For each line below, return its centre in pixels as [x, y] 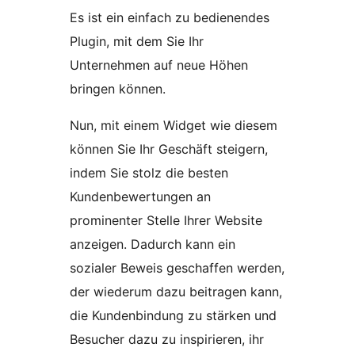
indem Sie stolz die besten [149, 172]
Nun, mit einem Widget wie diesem [174, 125]
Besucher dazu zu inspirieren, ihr [167, 339]
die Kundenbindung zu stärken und [173, 315]
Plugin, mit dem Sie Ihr [137, 41]
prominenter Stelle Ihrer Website [166, 220]
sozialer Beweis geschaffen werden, [177, 267]
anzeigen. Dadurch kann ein [153, 244]
